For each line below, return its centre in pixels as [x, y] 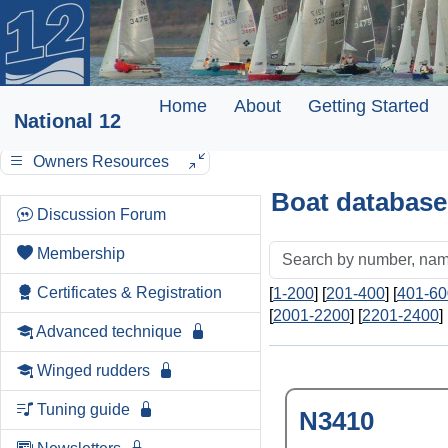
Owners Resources [101, 161]
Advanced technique [109, 331]
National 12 [67, 120]
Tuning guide [83, 409]
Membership [81, 253]
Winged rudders [93, 370]
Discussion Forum [101, 214]
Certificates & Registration [129, 292]
